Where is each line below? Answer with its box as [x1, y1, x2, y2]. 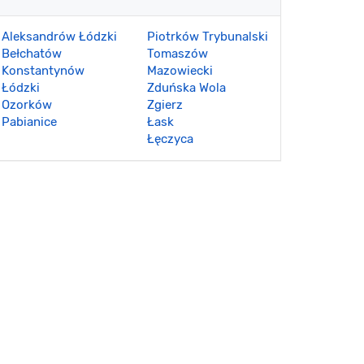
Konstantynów [2, 63, 84, 78]
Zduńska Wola [147, 80, 226, 95]
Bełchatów [2, 46, 62, 61]
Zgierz [147, 97, 183, 112]
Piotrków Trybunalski [147, 29, 268, 44]
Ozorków [2, 97, 52, 112]
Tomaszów [147, 46, 208, 61]
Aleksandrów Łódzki [2, 29, 117, 44]
